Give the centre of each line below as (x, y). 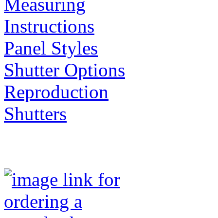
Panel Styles (51, 48)
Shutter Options (64, 70)
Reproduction (56, 91)
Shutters (35, 113)
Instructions (49, 26)
